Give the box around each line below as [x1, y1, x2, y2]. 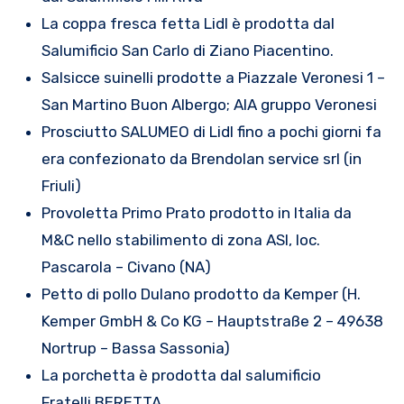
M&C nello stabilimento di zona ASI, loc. [41, 231, 320, 250]
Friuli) [41, 177, 81, 196]
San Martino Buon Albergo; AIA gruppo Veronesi [41, 96, 377, 115]
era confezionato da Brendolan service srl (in [41, 150, 362, 169]
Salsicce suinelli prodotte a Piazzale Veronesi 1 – [41, 69, 385, 87]
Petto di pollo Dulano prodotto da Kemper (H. [41, 285, 361, 304]
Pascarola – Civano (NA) [41, 258, 211, 277]
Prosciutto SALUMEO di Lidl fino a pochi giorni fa [41, 123, 381, 142]
